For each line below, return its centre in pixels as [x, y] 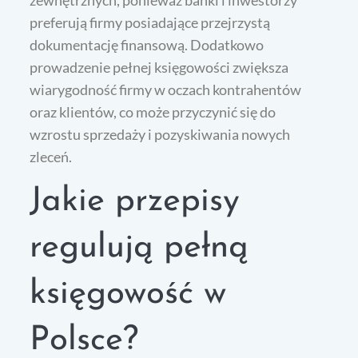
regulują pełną [139, 249]
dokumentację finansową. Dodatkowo [147, 45]
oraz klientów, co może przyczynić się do [153, 112]
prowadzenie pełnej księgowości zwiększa [159, 68]
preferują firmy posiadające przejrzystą [150, 23]
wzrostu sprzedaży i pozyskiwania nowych [160, 135]
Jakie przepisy [135, 202]
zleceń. [51, 157]
